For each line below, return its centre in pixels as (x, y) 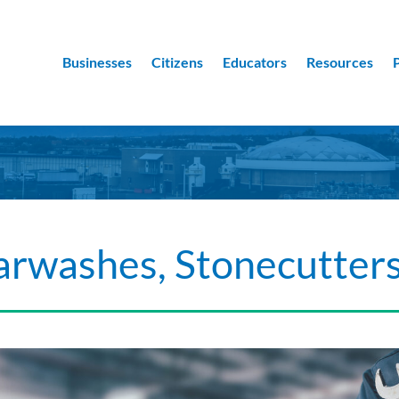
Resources (340, 61)
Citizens (177, 61)
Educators (255, 61)
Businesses (97, 61)
